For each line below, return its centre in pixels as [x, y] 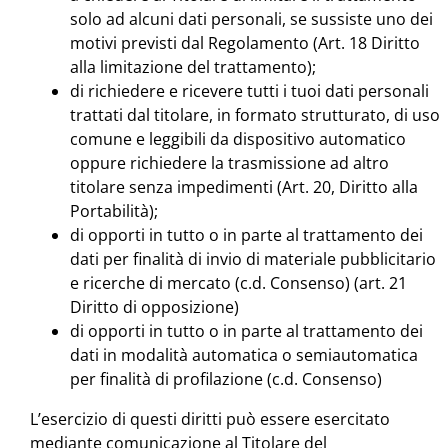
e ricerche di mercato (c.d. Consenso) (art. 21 [238, 283]
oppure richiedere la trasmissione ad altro [229, 163]
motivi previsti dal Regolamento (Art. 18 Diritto [245, 43]
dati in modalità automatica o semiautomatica [244, 355]
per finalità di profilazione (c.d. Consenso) [226, 379]
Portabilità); [114, 211]
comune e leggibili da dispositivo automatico [238, 139]
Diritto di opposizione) [154, 307]
